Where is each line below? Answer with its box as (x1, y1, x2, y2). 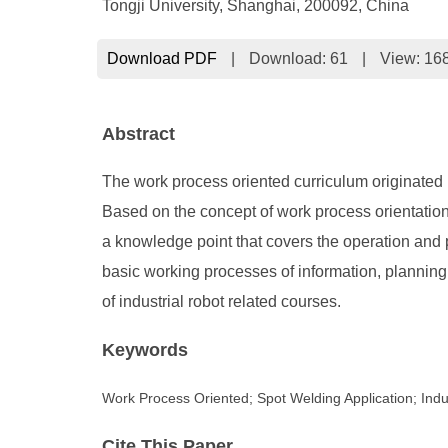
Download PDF (107, 50, 217, 67)
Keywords (102, 340, 188, 360)
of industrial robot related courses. (102, 293, 341, 310)
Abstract (102, 124, 175, 144)
